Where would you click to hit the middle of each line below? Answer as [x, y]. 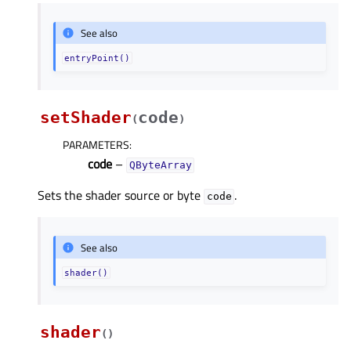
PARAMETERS [96, 145]
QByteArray [160, 165]
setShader [86, 118]
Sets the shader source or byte [121, 195]
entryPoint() [98, 58]
